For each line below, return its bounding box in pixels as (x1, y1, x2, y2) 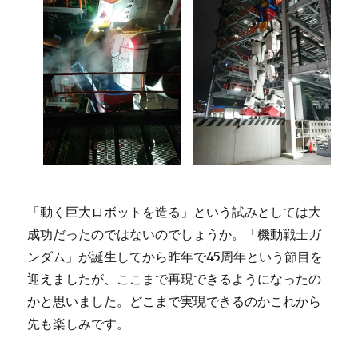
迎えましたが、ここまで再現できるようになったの (27, 271, 322, 288)
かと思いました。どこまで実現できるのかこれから (27, 293, 322, 310)
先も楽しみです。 (27, 316, 130, 332)
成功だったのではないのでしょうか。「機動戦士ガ (27, 226, 322, 243)
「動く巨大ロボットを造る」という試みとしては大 (27, 204, 322, 221)
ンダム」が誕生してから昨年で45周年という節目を (27, 249, 324, 265)
